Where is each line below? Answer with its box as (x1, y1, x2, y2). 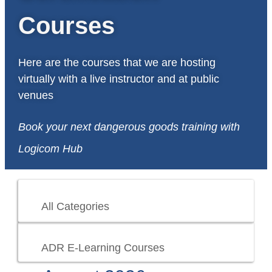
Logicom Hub (18, 142, 83, 155)
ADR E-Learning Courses (41, 241, 165, 254)
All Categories (41, 200, 110, 212)
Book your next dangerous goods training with (18, 120, 240, 133)
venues (18, 89, 53, 101)
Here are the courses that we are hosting (18, 56, 216, 69)
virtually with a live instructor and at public (18, 72, 219, 85)
